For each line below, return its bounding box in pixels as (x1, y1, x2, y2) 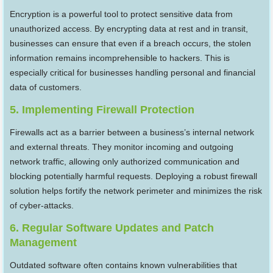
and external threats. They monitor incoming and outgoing (10, 142, 234, 152)
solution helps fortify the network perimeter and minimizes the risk (10, 186, 263, 196)
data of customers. (10, 82, 82, 93)
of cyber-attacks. (10, 200, 74, 211)
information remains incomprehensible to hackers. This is (10, 53, 230, 63)
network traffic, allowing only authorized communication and (10, 157, 240, 167)
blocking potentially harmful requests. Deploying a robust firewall (10, 171, 258, 182)
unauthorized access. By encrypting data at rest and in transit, (10, 24, 249, 34)
